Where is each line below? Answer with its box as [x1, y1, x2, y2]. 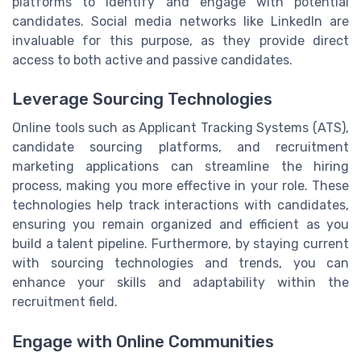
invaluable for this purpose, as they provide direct [12, 33, 349, 49]
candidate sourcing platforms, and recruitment [12, 139, 349, 156]
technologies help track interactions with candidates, [12, 197, 349, 214]
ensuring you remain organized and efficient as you [12, 217, 349, 233]
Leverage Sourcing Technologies [12, 89, 272, 110]
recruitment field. [12, 294, 118, 310]
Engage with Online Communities [12, 331, 274, 351]
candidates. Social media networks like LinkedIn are [12, 14, 349, 30]
